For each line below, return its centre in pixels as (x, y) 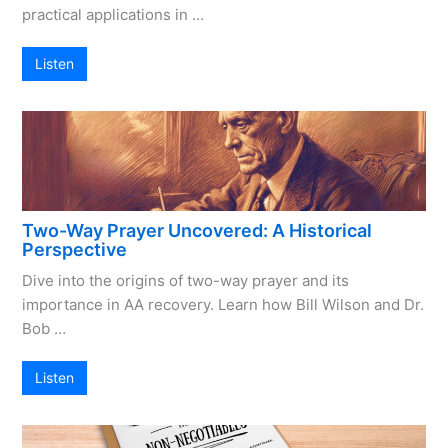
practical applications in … (113, 14)
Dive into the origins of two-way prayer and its (186, 280)
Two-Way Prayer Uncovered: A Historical (197, 230)
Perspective (75, 249)
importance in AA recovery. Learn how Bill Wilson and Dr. (223, 304)
